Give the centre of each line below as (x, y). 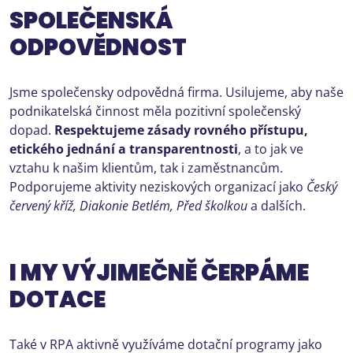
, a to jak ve (271, 149)
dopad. (32, 130)
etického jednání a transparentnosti (124, 149)
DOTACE (58, 299)
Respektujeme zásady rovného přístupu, (181, 130)
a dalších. (278, 205)
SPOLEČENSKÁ (91, 20)
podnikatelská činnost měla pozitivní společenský (155, 111)
